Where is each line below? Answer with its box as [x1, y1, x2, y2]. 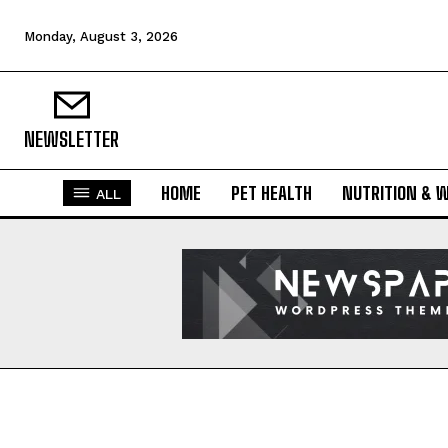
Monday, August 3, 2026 [24, 28, 178, 44]
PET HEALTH [230, 182, 312, 205]
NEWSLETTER [24, 126, 119, 151]
